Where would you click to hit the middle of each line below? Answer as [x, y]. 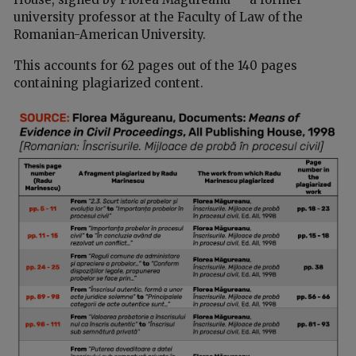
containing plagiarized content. [108, 83]
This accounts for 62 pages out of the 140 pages [155, 65]
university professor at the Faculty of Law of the [158, 17]
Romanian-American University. [110, 34]
